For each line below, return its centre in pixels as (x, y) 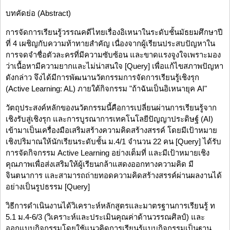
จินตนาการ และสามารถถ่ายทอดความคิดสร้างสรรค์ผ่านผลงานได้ (114, 176)
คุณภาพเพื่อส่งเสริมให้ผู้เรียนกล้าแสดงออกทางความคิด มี (100, 164)
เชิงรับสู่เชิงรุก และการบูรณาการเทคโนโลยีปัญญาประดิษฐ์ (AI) (109, 119)
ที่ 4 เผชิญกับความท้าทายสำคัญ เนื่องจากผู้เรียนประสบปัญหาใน (110, 44)
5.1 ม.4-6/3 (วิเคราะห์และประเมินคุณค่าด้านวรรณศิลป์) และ (105, 217)
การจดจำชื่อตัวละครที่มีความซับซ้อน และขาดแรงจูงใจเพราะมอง (113, 55)
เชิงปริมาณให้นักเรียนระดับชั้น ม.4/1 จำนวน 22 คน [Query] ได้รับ (113, 142)
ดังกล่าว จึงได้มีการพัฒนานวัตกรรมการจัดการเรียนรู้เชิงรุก (102, 78)
